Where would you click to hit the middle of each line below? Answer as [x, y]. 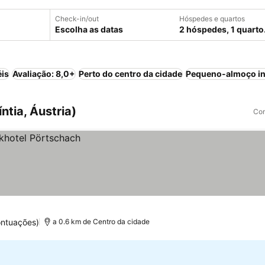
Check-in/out [77, 19]
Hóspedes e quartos [212, 19]
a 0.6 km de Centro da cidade [101, 222]
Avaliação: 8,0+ [44, 74]
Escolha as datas [89, 29]
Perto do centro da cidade [130, 74]
